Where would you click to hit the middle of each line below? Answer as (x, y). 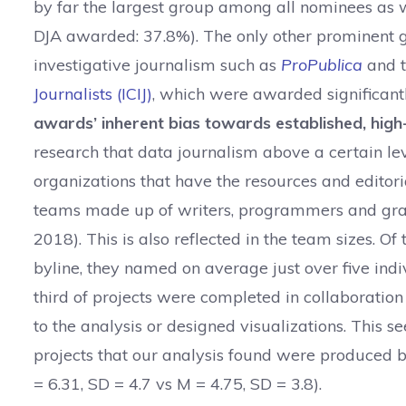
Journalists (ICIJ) (93, 94)
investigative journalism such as (157, 65)
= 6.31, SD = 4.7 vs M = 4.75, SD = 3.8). (178, 384)
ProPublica (322, 65)
